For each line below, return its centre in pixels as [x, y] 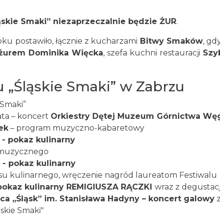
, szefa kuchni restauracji [153, 53]
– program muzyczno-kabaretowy [76, 128]
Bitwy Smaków [171, 41]
